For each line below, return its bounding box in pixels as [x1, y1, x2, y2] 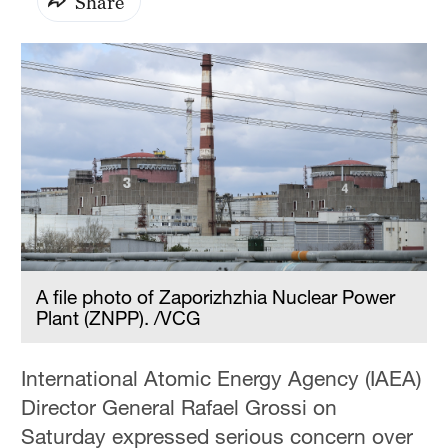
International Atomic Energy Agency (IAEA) [21, 365, 422, 392]
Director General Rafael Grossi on [21, 394, 338, 421]
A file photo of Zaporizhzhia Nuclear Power [36, 285, 396, 309]
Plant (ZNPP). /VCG [36, 306, 201, 330]
